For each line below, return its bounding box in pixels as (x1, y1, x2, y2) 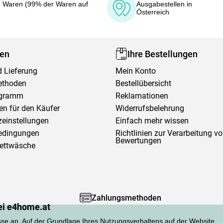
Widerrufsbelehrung (115, 104, 185, 113)
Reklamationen (115, 91, 169, 101)
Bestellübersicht (115, 79, 172, 88)
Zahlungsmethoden (92, 193, 162, 203)
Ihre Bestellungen (127, 48, 198, 59)
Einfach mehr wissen (115, 116, 189, 125)
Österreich (136, 8, 169, 16)
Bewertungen (115, 136, 162, 145)
